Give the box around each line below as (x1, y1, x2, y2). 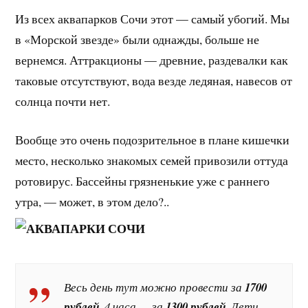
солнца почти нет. (15, 92, 111, 109)
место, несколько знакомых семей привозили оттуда (15, 152, 289, 169)
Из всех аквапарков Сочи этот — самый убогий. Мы (15, 10, 290, 27)
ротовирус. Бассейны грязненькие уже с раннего (15, 173, 270, 190)
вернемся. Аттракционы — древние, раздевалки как (15, 51, 289, 68)
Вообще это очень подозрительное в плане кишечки (15, 131, 290, 148)
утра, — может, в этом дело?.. (15, 193, 170, 210)
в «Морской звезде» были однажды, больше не (15, 30, 260, 47)
